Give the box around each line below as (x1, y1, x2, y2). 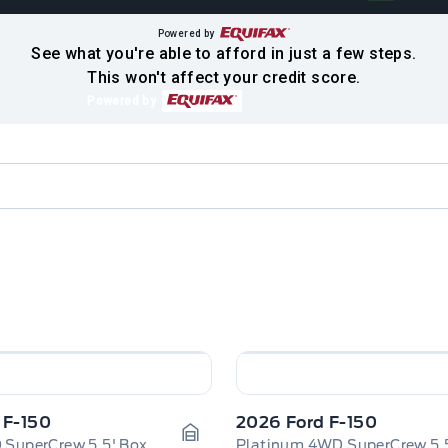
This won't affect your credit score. (87, 67, 361, 87)
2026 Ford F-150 (236, 412, 377, 432)
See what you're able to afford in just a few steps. (31, 43, 417, 63)
